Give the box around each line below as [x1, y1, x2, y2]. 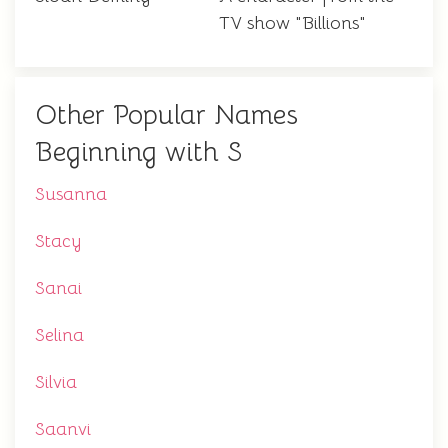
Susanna [35, 183, 107, 206]
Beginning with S [35, 135, 242, 170]
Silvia [35, 371, 77, 394]
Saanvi [35, 418, 91, 441]
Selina [35, 324, 84, 347]
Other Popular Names [35, 98, 298, 133]
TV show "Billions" [219, 12, 366, 35]
